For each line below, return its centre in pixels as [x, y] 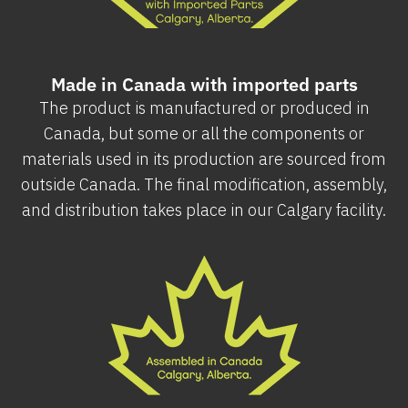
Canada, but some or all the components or [204, 133]
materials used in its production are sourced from [204, 159]
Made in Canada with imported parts [204, 84]
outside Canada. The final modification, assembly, [204, 184]
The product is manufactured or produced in [204, 108]
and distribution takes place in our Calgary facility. [204, 210]
